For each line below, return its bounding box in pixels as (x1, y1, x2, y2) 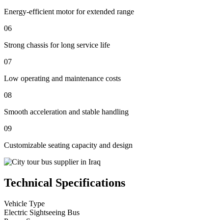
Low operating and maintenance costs (4, 74, 121, 82)
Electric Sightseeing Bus (4, 208, 80, 217)
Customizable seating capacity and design (4, 140, 133, 149)
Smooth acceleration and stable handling (4, 107, 129, 116)
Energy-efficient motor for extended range (4, 7, 134, 16)
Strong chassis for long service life (4, 40, 110, 49)
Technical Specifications (4, 176, 125, 189)
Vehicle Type (4, 199, 45, 208)
